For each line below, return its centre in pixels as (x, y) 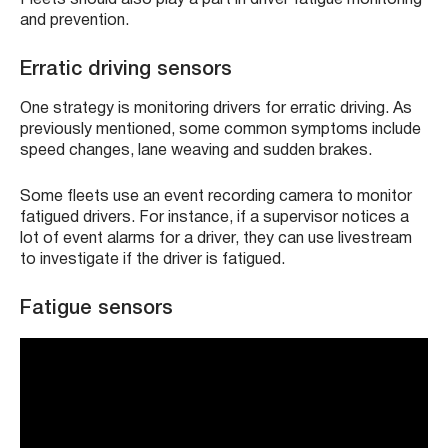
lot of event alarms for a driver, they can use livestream (216, 238)
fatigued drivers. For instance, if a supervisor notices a (214, 217)
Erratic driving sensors (126, 69)
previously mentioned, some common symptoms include (220, 129)
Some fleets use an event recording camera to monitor (216, 196)
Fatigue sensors (96, 308)
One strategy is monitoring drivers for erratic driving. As (216, 108)
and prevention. (74, 20)
